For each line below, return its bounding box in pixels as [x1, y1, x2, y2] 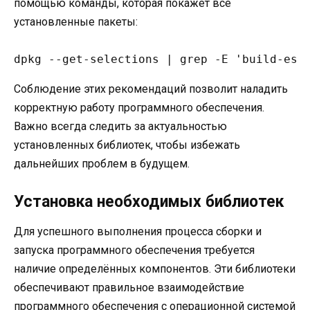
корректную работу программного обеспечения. [14, 101, 264, 115]
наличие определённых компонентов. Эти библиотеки [14, 262, 295, 275]
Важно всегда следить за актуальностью [14, 120, 227, 134]
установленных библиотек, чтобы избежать [14, 138, 240, 152]
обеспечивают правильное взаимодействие [14, 280, 244, 294]
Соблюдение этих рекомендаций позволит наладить [14, 82, 288, 96]
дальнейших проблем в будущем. [14, 157, 190, 171]
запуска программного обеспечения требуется [14, 243, 255, 257]
